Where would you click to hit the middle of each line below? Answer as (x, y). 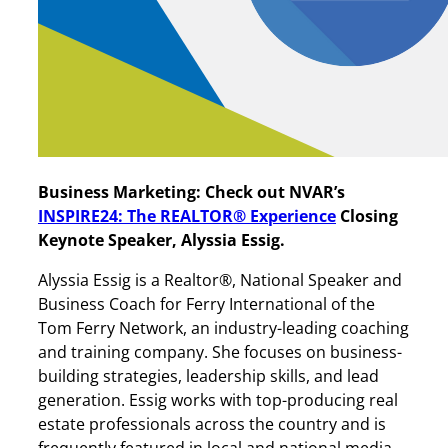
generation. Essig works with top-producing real (218, 399)
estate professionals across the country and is (212, 423)
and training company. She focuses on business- (220, 351)
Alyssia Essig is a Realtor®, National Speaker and (220, 279)
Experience (293, 215)
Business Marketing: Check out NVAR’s (191, 191)
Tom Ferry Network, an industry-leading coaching (223, 327)
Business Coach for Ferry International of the (206, 303)
